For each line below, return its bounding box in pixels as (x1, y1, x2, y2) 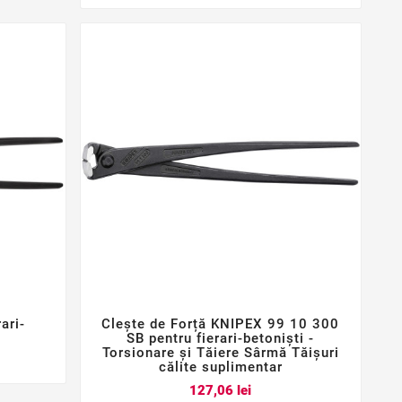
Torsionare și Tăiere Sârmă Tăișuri (101, 345, 339, 362)
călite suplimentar (158, 359, 283, 376)
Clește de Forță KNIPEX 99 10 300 (101, 316, 340, 333)
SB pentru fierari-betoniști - (127, 330, 315, 347)
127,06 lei (189, 381, 252, 398)
